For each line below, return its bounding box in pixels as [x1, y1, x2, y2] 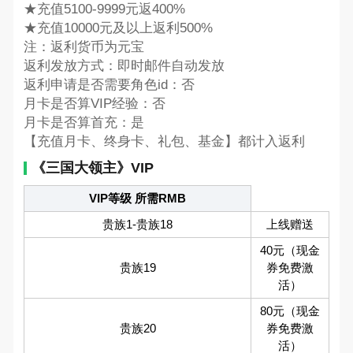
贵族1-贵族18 [102, 217, 173, 232]
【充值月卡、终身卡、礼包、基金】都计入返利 [23, 133, 305, 149]
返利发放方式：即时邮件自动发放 [23, 58, 225, 73]
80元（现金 [260, 304, 320, 318]
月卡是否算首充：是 [23, 114, 144, 130]
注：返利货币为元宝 [23, 39, 144, 54]
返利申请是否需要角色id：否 [23, 76, 195, 92]
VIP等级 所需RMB [89, 191, 186, 206]
